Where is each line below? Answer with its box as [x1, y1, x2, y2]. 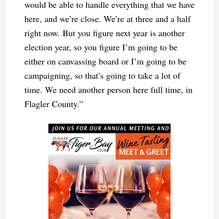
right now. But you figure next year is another [24, 27, 185, 39]
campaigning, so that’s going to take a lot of [24, 69, 180, 82]
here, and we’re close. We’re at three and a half [24, 13, 191, 25]
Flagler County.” [24, 98, 83, 110]
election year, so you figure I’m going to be [24, 41, 177, 53]
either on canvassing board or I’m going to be [24, 55, 186, 67]
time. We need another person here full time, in [24, 84, 193, 96]
